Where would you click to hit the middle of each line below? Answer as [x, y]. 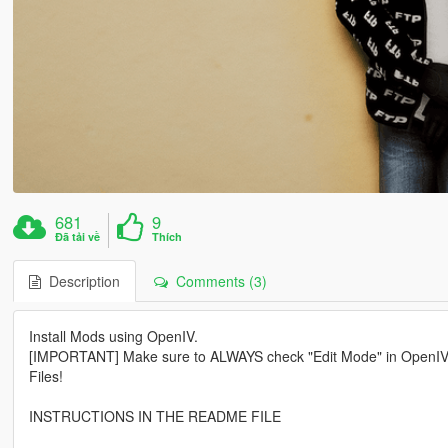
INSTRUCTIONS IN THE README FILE [154, 415]
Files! [45, 375]
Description [80, 280]
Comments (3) [217, 280]
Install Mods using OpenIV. [113, 335]
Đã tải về [78, 236]
